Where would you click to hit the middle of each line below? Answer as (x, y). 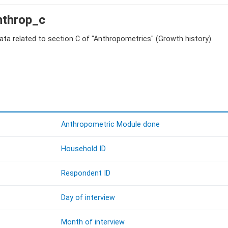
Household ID (84, 149)
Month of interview (93, 222)
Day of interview (88, 198)
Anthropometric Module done (111, 125)
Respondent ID (86, 174)
